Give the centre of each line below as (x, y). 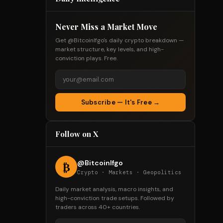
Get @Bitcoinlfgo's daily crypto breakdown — (119, 40)
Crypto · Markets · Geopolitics (129, 172)
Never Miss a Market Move (106, 27)
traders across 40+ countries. (98, 207)
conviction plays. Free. (86, 58)
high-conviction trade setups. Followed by (115, 198)
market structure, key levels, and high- (110, 49)
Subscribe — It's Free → (120, 102)
